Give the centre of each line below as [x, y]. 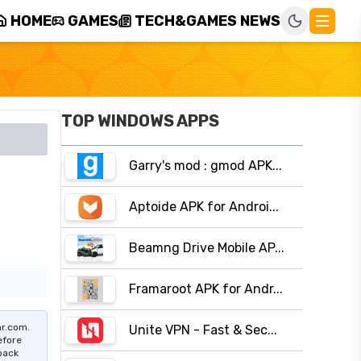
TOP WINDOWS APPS [140, 121]
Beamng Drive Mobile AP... [207, 248]
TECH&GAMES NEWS [207, 21]
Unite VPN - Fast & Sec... [203, 330]
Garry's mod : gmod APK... [205, 166]
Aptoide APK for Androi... [204, 207]
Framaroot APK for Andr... [206, 289]
